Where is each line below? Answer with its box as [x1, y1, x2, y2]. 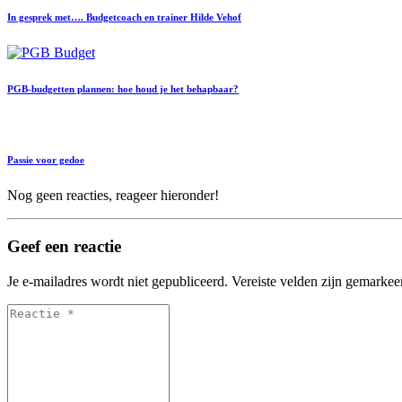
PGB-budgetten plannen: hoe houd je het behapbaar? [7, 83, 239, 94]
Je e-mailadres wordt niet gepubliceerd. [7, 273, 228, 289]
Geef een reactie [7, 237, 121, 257]
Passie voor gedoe [7, 154, 84, 166]
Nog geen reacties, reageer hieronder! [7, 188, 219, 204]
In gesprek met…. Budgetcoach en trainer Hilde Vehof [7, 11, 241, 22]
